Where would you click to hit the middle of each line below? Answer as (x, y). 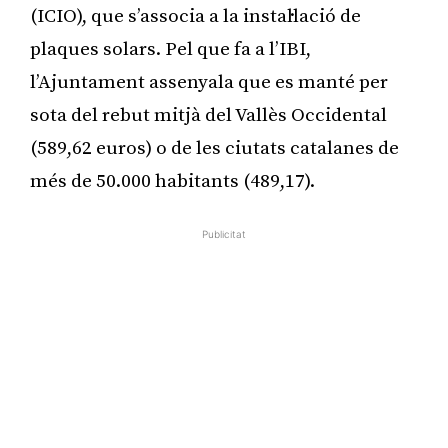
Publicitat (224, 233)
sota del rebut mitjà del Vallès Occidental (208, 115)
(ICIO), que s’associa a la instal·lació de (195, 16)
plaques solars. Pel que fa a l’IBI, (170, 49)
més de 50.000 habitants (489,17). (172, 181)
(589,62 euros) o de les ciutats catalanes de (214, 148)
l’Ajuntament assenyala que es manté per (209, 82)
